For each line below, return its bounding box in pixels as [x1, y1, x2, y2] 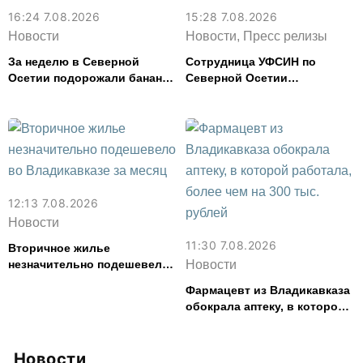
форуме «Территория [186, 104, 310, 117]
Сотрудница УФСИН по [186, 55, 316, 68]
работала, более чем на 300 [186, 316, 344, 329]
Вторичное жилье [8, 241, 110, 254]
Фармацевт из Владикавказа [186, 284, 350, 297]
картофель [8, 120, 71, 133]
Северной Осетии [186, 71, 288, 84]
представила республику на [186, 88, 347, 100]
